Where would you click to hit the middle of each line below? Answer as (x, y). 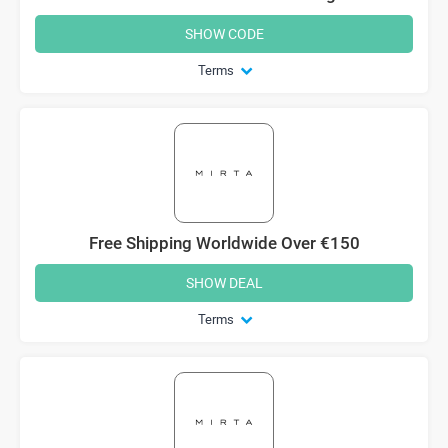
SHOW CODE (224, 33)
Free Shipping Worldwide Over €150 (224, 242)
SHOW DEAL (224, 282)
